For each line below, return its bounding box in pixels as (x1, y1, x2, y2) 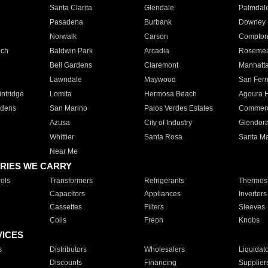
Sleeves (238, 203, 265, 211)
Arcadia (144, 47, 169, 55)
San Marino (49, 104, 87, 112)
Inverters (238, 190, 267, 198)
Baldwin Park (49, 47, 93, 55)
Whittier (49, 133, 74, 141)
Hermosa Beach (144, 90, 197, 98)
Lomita (49, 90, 72, 98)
